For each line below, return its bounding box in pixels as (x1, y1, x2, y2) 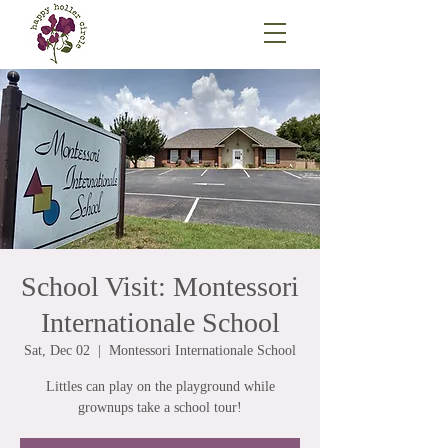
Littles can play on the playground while (45, 379, 275, 394)
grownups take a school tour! (78, 400, 242, 415)
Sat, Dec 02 (24, 343, 90, 358)
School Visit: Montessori (21, 271, 299, 302)
